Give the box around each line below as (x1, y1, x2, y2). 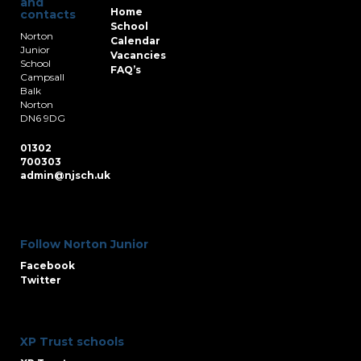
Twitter (20, 273, 61, 286)
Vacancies (110, 48, 166, 61)
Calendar (110, 34, 160, 47)
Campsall (20, 70, 64, 83)
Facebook (20, 259, 75, 272)
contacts (20, 6, 76, 22)
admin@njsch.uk (20, 168, 110, 181)
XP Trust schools (20, 334, 124, 349)
